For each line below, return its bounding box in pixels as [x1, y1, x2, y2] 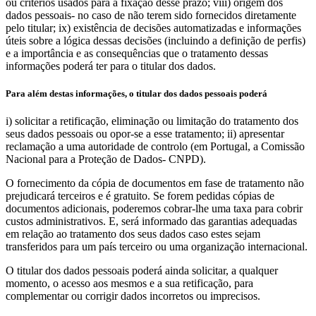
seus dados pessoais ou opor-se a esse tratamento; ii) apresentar [6, 127, 284, 140]
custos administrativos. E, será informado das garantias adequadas [6, 214, 297, 227]
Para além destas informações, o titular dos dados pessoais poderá [6, 87, 267, 99]
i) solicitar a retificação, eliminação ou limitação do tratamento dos [6, 114, 298, 127]
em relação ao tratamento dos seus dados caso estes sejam [6, 227, 260, 240]
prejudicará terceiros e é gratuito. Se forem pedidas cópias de [6, 189, 274, 202]
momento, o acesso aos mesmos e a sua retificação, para [6, 276, 253, 289]
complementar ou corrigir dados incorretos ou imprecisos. [6, 289, 260, 302]
